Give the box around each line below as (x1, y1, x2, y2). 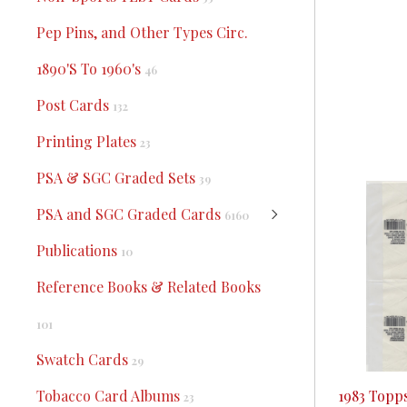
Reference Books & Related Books (36, 277, 261, 296)
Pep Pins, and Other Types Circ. (36, 23, 248, 42)
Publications (36, 241, 121, 260)
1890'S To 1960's (36, 59, 144, 78)
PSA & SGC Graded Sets (36, 168, 199, 187)
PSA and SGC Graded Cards (36, 204, 224, 223)
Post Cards (36, 95, 113, 114)
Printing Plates (36, 132, 140, 151)
